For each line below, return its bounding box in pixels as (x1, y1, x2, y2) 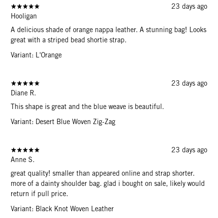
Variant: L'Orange (11, 51, 62, 59)
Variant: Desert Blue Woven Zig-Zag (11, 117, 116, 126)
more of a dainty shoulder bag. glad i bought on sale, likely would (11, 179, 205, 187)
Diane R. (11, 89, 36, 97)
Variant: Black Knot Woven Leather (11, 204, 114, 213)
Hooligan (11, 12, 37, 20)
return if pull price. (11, 189, 69, 198)
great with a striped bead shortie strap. (11, 36, 127, 44)
